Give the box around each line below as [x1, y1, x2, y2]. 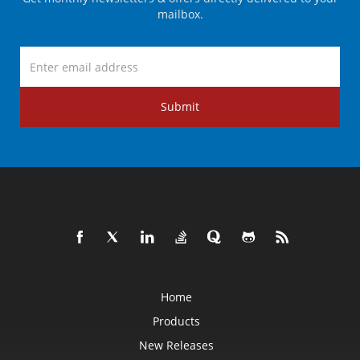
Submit [161, 99, 199, 114]
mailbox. [157, 6, 203, 22]
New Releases [138, 337, 214, 353]
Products [152, 313, 200, 329]
